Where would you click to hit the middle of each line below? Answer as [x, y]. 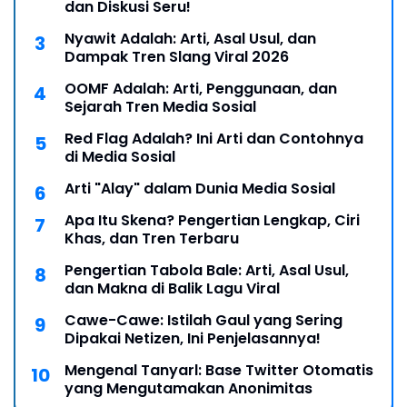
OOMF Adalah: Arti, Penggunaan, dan [201, 89]
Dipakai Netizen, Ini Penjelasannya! [193, 339]
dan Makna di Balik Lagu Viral [172, 289]
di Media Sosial [120, 157]
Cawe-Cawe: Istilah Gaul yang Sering [203, 321]
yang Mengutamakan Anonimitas [189, 389]
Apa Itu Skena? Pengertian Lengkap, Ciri [212, 221]
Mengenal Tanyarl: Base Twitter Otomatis [219, 371]
